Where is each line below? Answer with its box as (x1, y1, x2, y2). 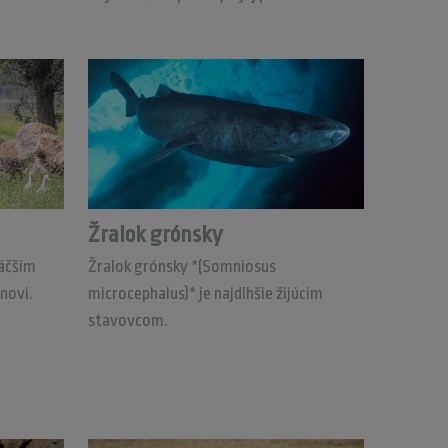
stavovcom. (87, 311, 168, 330)
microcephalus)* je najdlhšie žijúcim (87, 284, 323, 303)
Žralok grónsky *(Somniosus (87, 257, 276, 276)
